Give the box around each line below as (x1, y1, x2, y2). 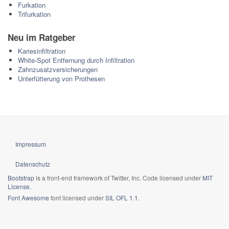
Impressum (15, 140, 46, 148)
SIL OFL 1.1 (105, 193, 138, 202)
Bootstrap (8, 173, 34, 182)
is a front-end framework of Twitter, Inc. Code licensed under (34, 173, 202, 182)
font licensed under (49, 193, 105, 202)
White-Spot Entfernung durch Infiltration (18, 55, 134, 65)
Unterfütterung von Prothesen (18, 74, 105, 83)
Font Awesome (8, 193, 49, 202)
